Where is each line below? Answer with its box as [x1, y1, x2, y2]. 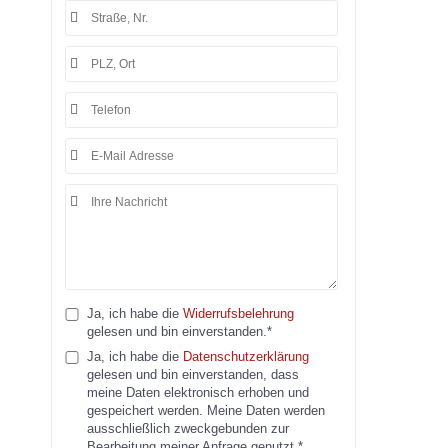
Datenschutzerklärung [183, 349, 310, 365]
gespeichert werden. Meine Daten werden [87, 403, 326, 419]
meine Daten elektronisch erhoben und [87, 385, 310, 401]
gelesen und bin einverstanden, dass [87, 367, 300, 383]
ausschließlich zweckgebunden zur [87, 421, 290, 437]
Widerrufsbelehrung [183, 306, 295, 322]
